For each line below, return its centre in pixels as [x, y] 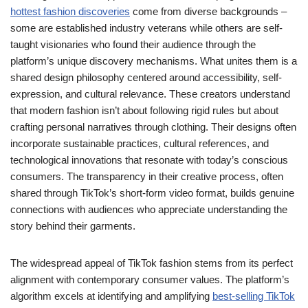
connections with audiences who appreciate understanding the [149, 209]
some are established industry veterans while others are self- [146, 28]
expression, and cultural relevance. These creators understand [150, 94]
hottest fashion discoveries [70, 11]
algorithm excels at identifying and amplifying [111, 296]
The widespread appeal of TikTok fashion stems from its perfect [152, 263]
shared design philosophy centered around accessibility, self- [146, 77]
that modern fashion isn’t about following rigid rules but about [144, 110]
